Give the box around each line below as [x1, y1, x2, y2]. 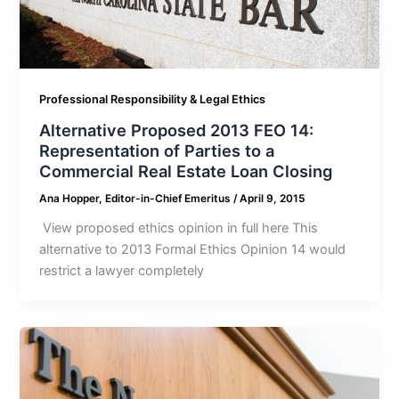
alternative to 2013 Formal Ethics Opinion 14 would [39, 240, 346, 257]
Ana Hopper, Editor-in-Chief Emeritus [39, 191, 234, 205]
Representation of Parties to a [39, 140, 275, 160]
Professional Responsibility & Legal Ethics [39, 93, 266, 107]
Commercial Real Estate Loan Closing [39, 160, 333, 181]
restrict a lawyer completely [39, 262, 205, 279]
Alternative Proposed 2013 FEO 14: [39, 119, 314, 140]
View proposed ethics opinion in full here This [39, 219, 319, 236]
